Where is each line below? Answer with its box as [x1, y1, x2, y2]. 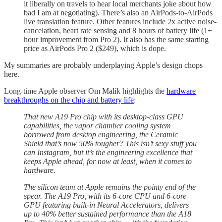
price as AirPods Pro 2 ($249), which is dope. [24, 44, 166, 53]
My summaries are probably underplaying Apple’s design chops [4, 61, 203, 69]
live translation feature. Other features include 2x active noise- [24, 17, 217, 26]
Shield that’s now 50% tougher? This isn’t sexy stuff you [24, 139, 197, 148]
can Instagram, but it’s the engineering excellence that [24, 148, 192, 157]
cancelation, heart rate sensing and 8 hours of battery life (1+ [24, 26, 212, 35]
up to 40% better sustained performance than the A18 [24, 210, 191, 218]
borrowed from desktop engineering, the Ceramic [24, 130, 178, 139]
